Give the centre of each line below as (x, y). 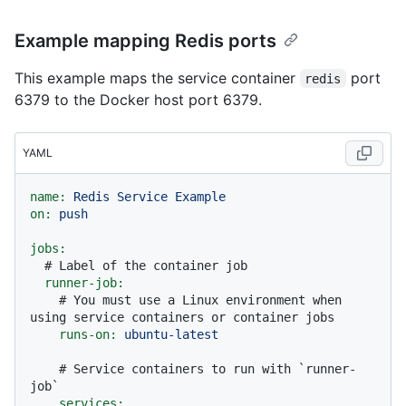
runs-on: (88, 334)
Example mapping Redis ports (145, 40)
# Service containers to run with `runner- (208, 368)
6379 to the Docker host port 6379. (138, 99)
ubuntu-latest (171, 334)
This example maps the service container (157, 77)
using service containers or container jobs (182, 317)
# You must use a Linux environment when (200, 300)
